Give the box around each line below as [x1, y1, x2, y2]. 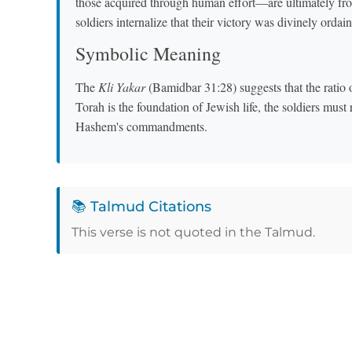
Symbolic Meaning [75, 41, 221, 67]
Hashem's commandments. [75, 118, 207, 135]
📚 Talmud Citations [71, 197, 211, 215]
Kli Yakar [98, 79, 145, 96]
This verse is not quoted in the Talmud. [71, 224, 315, 240]
